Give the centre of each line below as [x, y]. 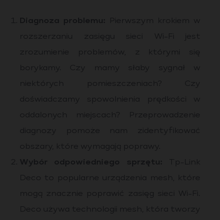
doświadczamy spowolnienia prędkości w [110, 100]
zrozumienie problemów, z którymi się [110, 53]
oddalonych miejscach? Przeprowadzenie [110, 115]
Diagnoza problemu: [63, 21]
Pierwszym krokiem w [153, 21]
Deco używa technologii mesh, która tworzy [110, 210]
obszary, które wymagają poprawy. [90, 147]
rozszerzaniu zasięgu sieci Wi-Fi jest [110, 37]
